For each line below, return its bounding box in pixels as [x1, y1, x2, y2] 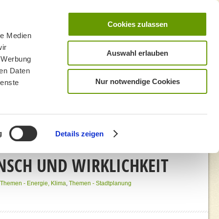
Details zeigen [55, 129, 104, 138]
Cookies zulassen [107, 20, 168, 28]
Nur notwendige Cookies [95, 77, 180, 86]
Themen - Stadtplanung [69, 180, 131, 187]
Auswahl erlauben [107, 48, 168, 57]
